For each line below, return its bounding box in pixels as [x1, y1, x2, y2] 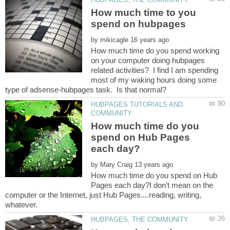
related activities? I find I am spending [91, 65, 219, 74]
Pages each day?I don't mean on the [91, 181, 214, 190]
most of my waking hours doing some [91, 75, 217, 84]
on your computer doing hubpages [91, 55, 205, 65]
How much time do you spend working [91, 46, 220, 55]
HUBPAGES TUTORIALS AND [91, 100, 183, 108]
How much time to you [91, 7, 197, 18]
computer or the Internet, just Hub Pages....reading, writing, [5, 190, 201, 200]
